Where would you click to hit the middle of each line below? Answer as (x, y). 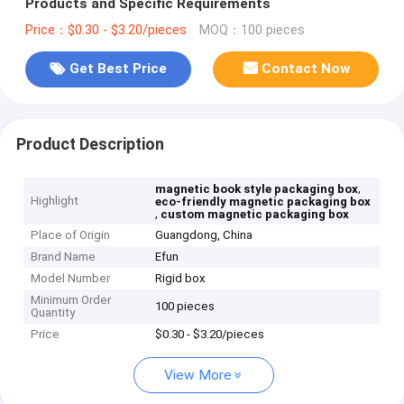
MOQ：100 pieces (252, 30)
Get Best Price (118, 69)
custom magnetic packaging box (255, 215)
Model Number (71, 279)
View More (198, 376)
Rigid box (181, 279)
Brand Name (64, 257)
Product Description (90, 144)
